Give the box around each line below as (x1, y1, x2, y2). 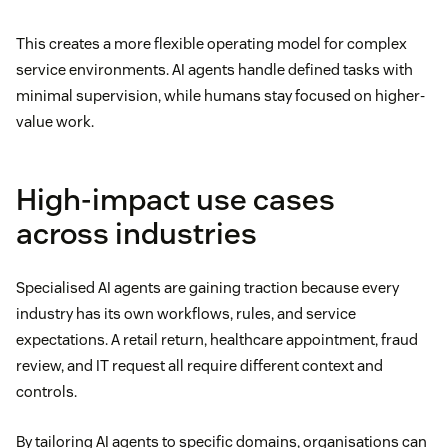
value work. (16, 111, 94, 131)
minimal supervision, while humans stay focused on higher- (16, 85, 425, 105)
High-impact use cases (16, 179, 335, 219)
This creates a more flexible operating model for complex (16, 33, 407, 53)
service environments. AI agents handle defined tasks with (16, 59, 413, 79)
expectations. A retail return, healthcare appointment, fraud (16, 329, 418, 349)
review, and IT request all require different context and (16, 355, 383, 375)
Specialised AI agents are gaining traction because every (16, 277, 399, 297)
